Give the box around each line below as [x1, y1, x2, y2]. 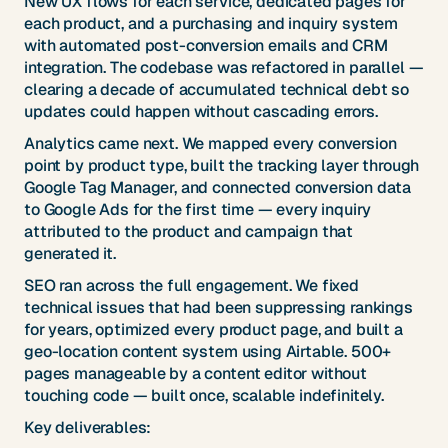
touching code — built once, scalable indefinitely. [24, 385, 384, 407]
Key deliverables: [24, 417, 152, 439]
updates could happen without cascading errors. [24, 101, 378, 123]
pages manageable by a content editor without [24, 363, 367, 385]
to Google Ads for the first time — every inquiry [24, 199, 372, 221]
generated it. [24, 243, 116, 265]
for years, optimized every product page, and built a [24, 319, 403, 341]
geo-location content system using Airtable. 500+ [24, 341, 392, 363]
